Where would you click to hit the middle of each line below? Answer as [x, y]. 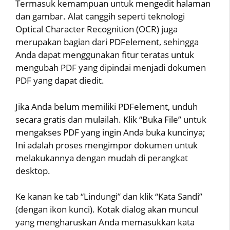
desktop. [33, 170]
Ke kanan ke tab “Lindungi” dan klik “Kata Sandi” [109, 197]
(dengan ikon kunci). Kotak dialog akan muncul [107, 209]
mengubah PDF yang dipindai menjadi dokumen [111, 68]
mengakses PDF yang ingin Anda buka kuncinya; [110, 132]
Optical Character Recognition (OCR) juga [97, 29]
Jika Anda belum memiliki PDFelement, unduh [107, 106]
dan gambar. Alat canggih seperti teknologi [100, 16]
